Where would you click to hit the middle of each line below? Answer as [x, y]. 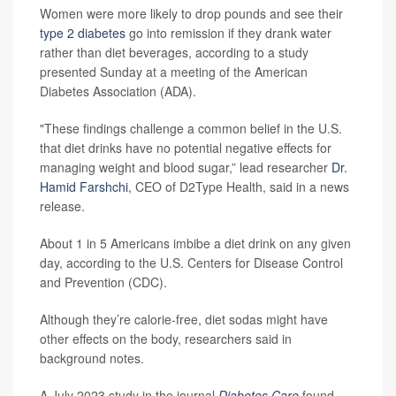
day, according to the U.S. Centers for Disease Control [191, 263]
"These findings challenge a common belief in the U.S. [191, 128]
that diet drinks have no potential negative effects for [186, 148]
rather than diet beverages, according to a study [174, 52]
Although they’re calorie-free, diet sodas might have [184, 319]
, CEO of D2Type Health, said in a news [239, 187]
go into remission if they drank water [228, 33]
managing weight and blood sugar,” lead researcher [186, 167]
